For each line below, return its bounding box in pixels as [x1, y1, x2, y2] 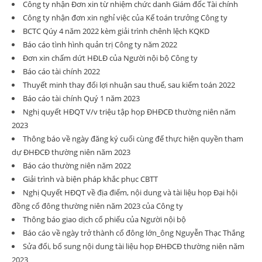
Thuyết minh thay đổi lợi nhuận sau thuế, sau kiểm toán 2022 [23, 80, 235, 90]
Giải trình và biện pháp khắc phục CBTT [23, 174, 158, 184]
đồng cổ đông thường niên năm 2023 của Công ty [12, 201, 183, 211]
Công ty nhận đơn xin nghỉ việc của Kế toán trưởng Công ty [23, 12, 227, 23]
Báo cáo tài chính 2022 [23, 66, 100, 77]
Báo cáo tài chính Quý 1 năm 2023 [23, 93, 140, 104]
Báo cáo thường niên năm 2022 [23, 160, 131, 171]
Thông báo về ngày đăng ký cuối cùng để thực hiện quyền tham [23, 133, 243, 144]
